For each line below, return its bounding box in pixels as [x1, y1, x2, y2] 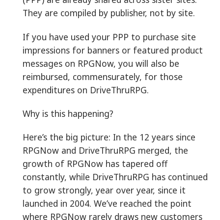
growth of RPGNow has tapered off [23, 158, 167, 170]
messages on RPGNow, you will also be [23, 57, 179, 69]
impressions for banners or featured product [23, 44, 203, 56]
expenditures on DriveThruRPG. [23, 83, 149, 96]
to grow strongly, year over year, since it [23, 184, 186, 196]
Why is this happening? [23, 107, 113, 119]
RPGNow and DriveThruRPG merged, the [23, 144, 188, 157]
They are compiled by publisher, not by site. [23, 7, 195, 19]
